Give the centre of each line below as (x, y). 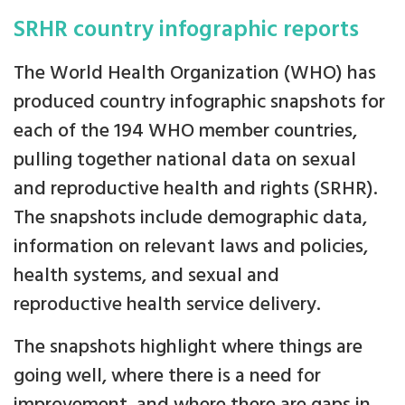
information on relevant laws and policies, (191, 247)
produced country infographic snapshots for (199, 103)
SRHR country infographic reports (186, 30)
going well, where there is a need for (167, 377)
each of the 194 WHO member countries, (185, 132)
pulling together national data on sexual (185, 160)
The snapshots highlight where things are (188, 348)
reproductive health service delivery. (167, 305)
